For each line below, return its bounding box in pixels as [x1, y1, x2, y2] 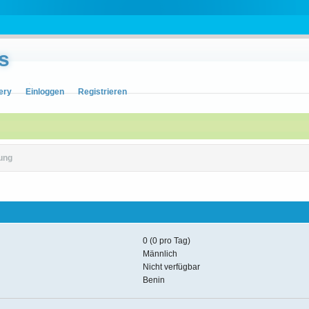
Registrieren [77, 87, 127, 97]
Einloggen [25, 87, 64, 97]
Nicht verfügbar [143, 261, 201, 272]
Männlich [143, 248, 178, 259]
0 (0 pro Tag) [143, 235, 191, 246]
